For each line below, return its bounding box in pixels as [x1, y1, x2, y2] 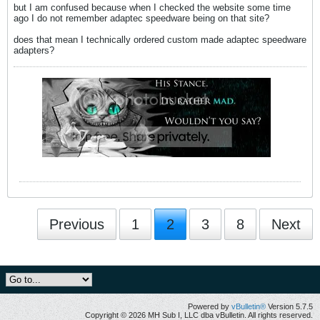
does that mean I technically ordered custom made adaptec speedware [14, 34, 306, 46]
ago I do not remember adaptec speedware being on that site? [14, 13, 269, 24]
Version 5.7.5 [266, 302, 313, 311]
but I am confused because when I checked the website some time [14, 2, 291, 14]
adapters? [14, 45, 54, 56]
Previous [49, 216, 104, 233]
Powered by [188, 302, 231, 311]
